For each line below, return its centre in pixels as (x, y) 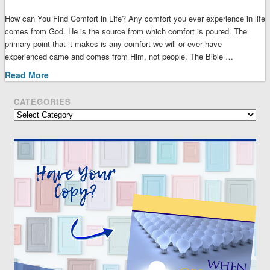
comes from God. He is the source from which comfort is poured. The (126, 31)
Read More (27, 74)
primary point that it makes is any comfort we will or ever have (113, 43)
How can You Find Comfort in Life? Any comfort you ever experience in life (135, 18)
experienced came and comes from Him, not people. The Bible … (119, 56)
